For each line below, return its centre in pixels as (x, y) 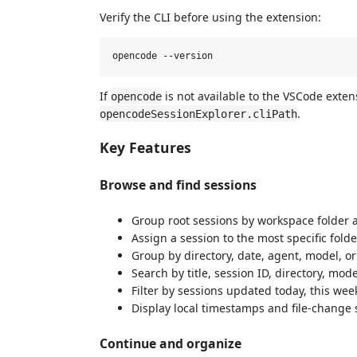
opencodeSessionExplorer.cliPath (198, 114)
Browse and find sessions (178, 184)
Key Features (145, 147)
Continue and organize (171, 343)
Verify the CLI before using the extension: (210, 17)
